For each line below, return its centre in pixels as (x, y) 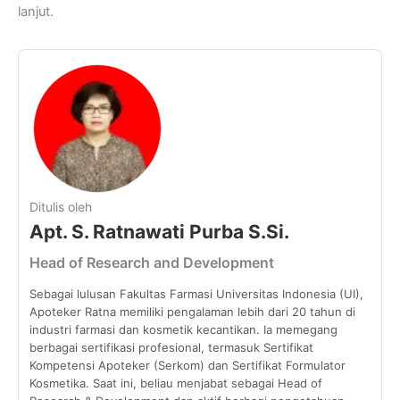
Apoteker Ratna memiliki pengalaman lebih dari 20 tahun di (192, 312)
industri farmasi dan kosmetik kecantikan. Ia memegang (183, 330)
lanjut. (36, 12)
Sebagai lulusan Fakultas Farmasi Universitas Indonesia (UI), (196, 294)
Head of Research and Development (152, 263)
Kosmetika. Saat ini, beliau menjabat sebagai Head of (176, 383)
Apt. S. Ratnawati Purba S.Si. (159, 232)
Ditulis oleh (61, 207)
